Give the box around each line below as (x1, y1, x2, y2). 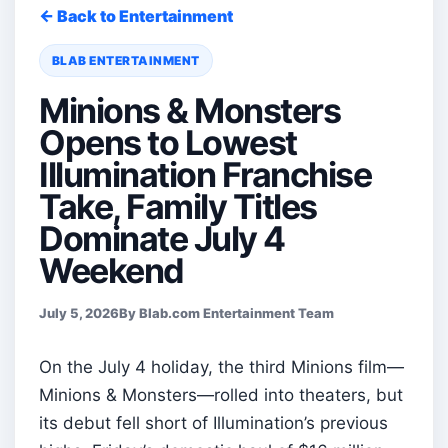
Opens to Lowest (39, 121, 297, 163)
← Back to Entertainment (39, 5, 233, 26)
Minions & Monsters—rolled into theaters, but (39, 384, 403, 405)
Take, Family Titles (39, 185, 317, 227)
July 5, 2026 (39, 304, 119, 321)
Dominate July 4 (39, 217, 285, 259)
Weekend (39, 249, 184, 291)
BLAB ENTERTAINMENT (52, 52, 200, 68)
